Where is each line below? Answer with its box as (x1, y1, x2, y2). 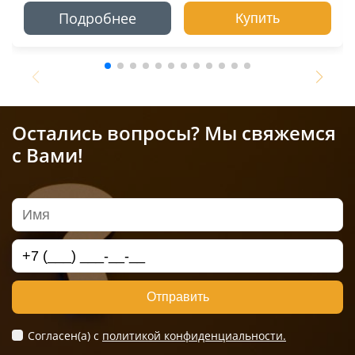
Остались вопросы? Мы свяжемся (12, 120, 336, 147)
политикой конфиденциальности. (102, 328, 286, 344)
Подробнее (59, 8, 136, 28)
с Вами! (12, 142, 83, 169)
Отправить (146, 290, 209, 304)
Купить (235, 10, 280, 26)
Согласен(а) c (28, 328, 102, 344)
